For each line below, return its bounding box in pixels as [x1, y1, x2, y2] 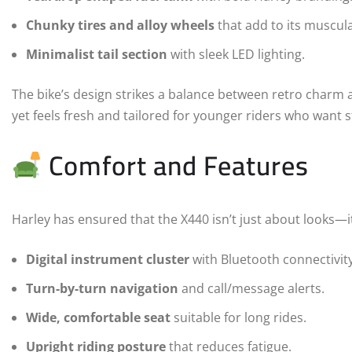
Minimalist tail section [26, 46, 167, 64]
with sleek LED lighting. [167, 46, 305, 64]
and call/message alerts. [178, 280, 324, 298]
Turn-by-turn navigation [26, 280, 178, 298]
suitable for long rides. [170, 309, 306, 327]
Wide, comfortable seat [26, 309, 170, 327]
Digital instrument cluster [26, 251, 189, 269]
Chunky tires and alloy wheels [26, 16, 214, 35]
